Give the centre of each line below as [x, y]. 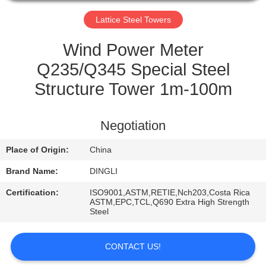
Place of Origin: [38, 149]
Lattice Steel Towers [133, 19]
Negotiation [133, 126]
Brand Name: [32, 171]
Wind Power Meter [133, 50]
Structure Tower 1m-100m [133, 89]
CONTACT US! [133, 246]
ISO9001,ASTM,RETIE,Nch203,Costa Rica [170, 192]
